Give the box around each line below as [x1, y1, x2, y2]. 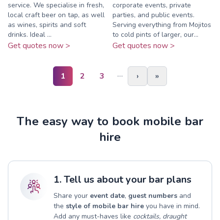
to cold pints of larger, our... [112, 29, 198, 39]
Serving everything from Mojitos [112, 20, 211, 29]
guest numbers [128, 191, 177, 200]
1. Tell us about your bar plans [54, 172, 192, 186]
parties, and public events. [112, 10, 194, 20]
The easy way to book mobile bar [17, 113, 203, 129]
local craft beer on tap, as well [8, 10, 105, 20]
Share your [54, 191, 90, 200]
